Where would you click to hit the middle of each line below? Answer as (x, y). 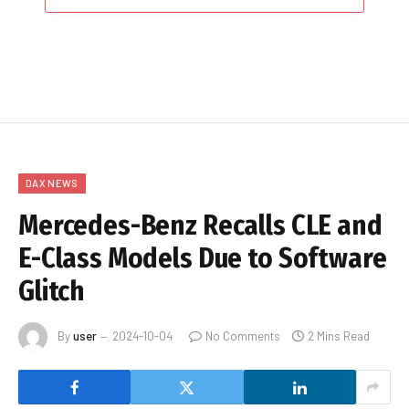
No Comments (243, 336)
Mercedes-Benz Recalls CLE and (200, 226)
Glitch (52, 292)
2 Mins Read (339, 336)
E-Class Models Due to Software (203, 259)
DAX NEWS (52, 184)
